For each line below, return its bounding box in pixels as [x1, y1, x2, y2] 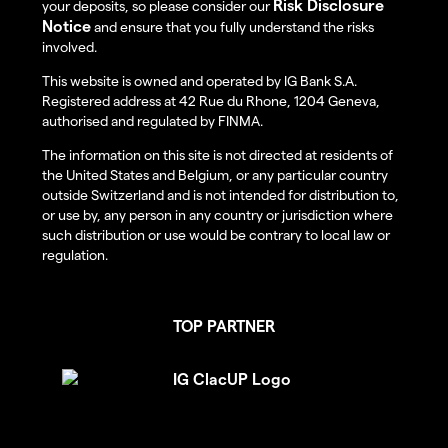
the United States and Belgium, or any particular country [42, 166, 388, 184]
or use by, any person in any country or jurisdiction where [42, 206, 393, 224]
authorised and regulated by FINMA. [42, 112, 263, 130]
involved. [42, 38, 97, 56]
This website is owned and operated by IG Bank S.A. [42, 72, 357, 90]
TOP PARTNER [173, 316, 275, 336]
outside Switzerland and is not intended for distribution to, [42, 186, 399, 204]
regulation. [42, 246, 108, 264]
